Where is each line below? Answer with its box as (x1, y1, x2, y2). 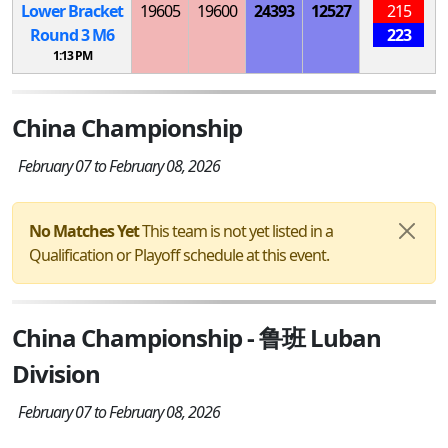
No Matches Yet (29, 219, 139, 242)
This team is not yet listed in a (139, 219, 333, 242)
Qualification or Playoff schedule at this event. (29, 243, 329, 266)
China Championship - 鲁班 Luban (12, 320, 381, 354)
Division (12, 356, 100, 390)
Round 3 (30, 23, 92, 46)
